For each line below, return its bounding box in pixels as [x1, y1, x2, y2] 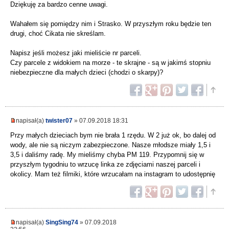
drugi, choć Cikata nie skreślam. [10, 30, 106, 38]
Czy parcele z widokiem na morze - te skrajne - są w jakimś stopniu [10, 59, 211, 67]
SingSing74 [45, 219, 78, 226]
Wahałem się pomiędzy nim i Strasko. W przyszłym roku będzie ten [10, 20, 211, 28]
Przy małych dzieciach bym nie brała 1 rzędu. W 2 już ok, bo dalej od [10, 131, 216, 140]
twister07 [45, 117, 73, 124]
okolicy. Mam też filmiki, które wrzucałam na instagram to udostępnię [10, 170, 215, 178]
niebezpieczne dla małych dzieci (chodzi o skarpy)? [10, 68, 163, 77]
